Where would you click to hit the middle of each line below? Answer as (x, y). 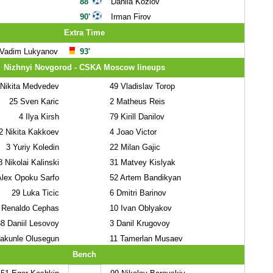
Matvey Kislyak (147, 162)
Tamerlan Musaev (150, 239)
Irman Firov (131, 17)
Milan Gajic (139, 147)
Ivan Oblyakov (145, 208)
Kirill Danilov (141, 117)
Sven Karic (38, 101)
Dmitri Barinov (140, 193)
